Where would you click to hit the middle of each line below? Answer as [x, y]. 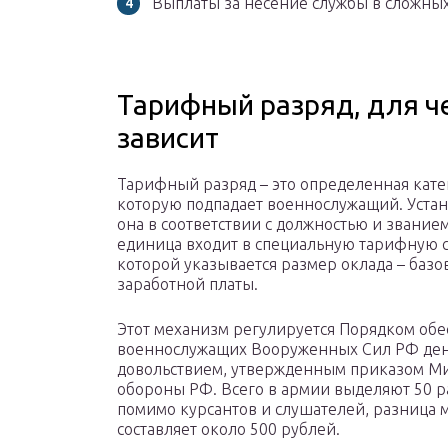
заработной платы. [187, 284]
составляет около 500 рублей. [228, 429]
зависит [168, 138]
